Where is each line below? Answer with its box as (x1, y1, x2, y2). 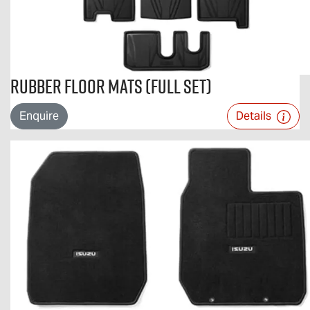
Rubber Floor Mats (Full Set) (10, 73, 212, 100)
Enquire (19, 109, 59, 123)
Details (236, 109, 274, 123)
